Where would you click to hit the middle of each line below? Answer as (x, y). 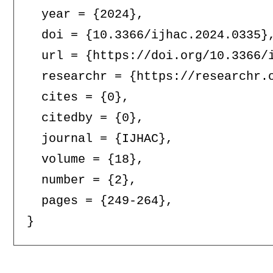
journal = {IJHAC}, (100, 139)
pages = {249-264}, (100, 201)
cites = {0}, (78, 97)
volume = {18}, (85, 160)
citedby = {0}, (85, 118)
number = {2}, (81, 180)
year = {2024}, (85, 15)
